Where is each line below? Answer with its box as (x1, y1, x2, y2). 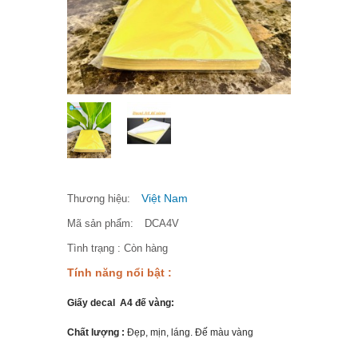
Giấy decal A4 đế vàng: (67, 297, 174, 308)
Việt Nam (141, 192, 188, 205)
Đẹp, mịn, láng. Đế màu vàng (125, 327, 253, 338)
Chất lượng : (67, 327, 125, 338)
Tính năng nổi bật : (67, 266, 172, 279)
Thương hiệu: (67, 193, 130, 205)
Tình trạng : (67, 242, 121, 254)
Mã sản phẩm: (67, 217, 133, 229)
